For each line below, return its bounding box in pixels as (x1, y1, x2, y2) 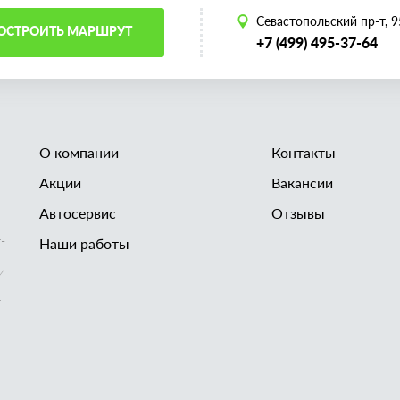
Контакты (271, 143, 336, 161)
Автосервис (39, 204, 116, 221)
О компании (39, 143, 119, 161)
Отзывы (271, 204, 325, 221)
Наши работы (39, 234, 129, 252)
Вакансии (271, 173, 333, 191)
